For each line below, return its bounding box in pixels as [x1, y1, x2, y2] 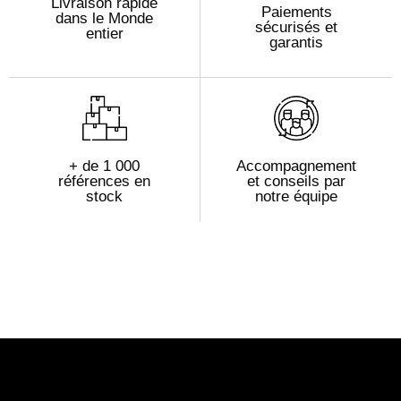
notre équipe [255, 187, 337, 205]
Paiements [260, 3, 332, 21]
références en [58, 172, 150, 190]
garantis [269, 33, 323, 51]
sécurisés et [255, 18, 337, 36]
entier [85, 24, 124, 42]
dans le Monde [55, 9, 153, 27]
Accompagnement [236, 157, 356, 175]
